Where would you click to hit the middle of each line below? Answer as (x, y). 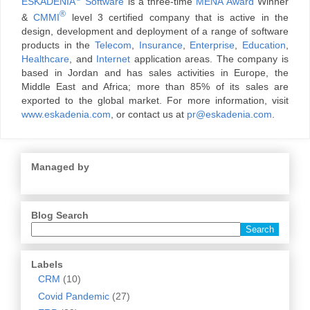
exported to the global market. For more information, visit (155, 100)
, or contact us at (149, 114)
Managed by (60, 166)
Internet (115, 58)
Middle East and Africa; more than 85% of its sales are (155, 86)
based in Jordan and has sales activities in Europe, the (155, 72)
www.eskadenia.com (66, 114)
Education (264, 45)
